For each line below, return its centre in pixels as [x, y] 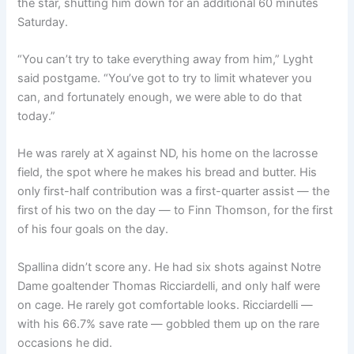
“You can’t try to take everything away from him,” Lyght [166, 59]
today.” [37, 116]
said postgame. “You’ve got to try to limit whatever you [165, 78]
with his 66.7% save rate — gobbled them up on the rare [169, 324]
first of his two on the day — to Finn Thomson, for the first [175, 211]
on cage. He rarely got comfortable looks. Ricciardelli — [166, 305]
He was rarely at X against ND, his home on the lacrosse [168, 154]
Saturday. [43, 22]
